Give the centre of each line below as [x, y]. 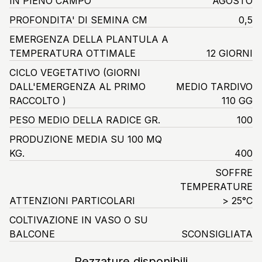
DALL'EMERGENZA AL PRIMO [77, 86]
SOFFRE [234, 172]
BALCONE [32, 234]
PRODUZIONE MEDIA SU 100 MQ [86, 139]
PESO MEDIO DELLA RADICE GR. [85, 120]
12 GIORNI [229, 53]
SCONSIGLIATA [217, 234]
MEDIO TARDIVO [214, 86]
